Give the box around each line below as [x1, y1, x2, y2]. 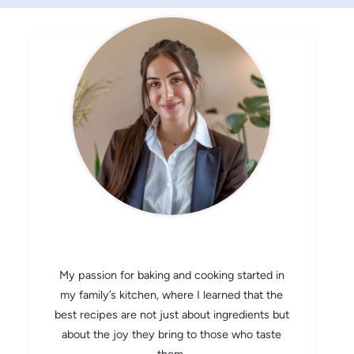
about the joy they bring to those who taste [62, 327, 281, 341]
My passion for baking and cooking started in [58, 268, 284, 282]
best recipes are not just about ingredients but [54, 307, 289, 322]
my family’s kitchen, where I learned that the [60, 288, 283, 302]
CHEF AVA [131, 211, 212, 238]
